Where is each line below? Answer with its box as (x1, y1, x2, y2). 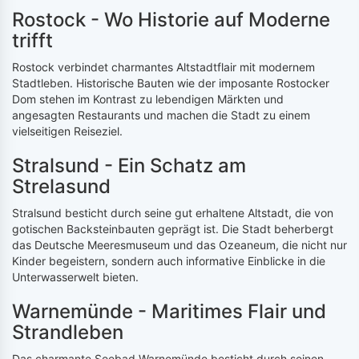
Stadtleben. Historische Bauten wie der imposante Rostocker (12, 76, 329, 91)
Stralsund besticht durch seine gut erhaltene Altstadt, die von (12, 206, 333, 220)
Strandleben (12, 321, 123, 345)
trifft (12, 29, 53, 53)
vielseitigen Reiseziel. (12, 124, 123, 139)
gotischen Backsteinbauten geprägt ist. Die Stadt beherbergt (12, 222, 333, 236)
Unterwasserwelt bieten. (12, 270, 139, 284)
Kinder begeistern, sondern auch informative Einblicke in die (12, 254, 325, 268)
